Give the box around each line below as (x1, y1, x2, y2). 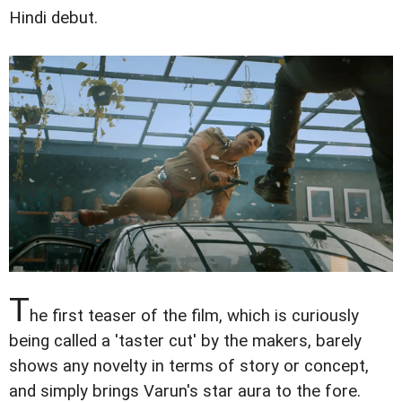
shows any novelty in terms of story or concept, (9, 355, 369, 376)
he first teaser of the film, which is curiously (30, 305, 359, 326)
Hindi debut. (9, 7, 98, 28)
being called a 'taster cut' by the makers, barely (9, 330, 362, 351)
